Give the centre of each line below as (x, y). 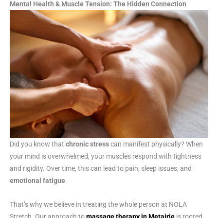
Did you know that (37, 144)
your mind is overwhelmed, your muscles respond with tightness (106, 156)
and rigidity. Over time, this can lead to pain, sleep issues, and (101, 169)
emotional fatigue (37, 181)
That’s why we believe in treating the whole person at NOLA (98, 205)
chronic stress (87, 144)
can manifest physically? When (156, 144)
